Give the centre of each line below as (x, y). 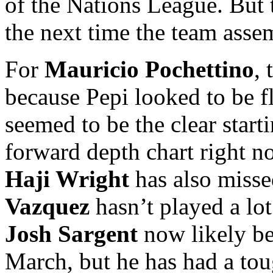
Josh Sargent (71, 233)
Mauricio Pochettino (149, 69)
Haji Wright (67, 179)
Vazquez (47, 206)
